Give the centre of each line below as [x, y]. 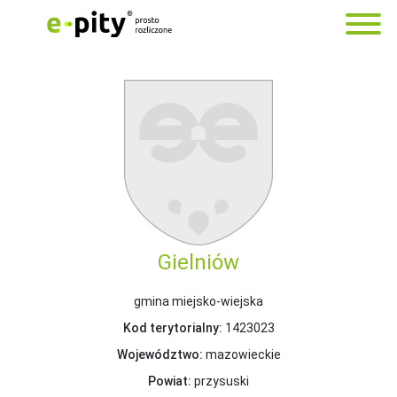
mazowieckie [241, 355]
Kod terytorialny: [172, 328]
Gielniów [198, 263]
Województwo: [160, 355]
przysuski [220, 381]
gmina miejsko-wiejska [198, 302]
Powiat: [170, 381]
